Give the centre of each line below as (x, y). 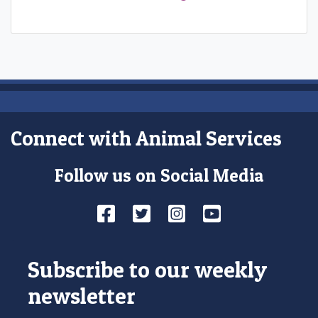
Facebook (156, 213)
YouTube (259, 213)
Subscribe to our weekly (147, 269)
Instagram (231, 213)
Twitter (183, 213)
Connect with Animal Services (146, 138)
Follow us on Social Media (159, 176)
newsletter (82, 296)
